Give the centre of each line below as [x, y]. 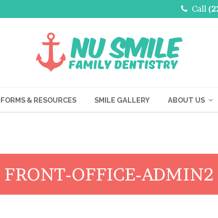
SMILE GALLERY [122, 100]
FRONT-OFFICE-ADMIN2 [109, 174]
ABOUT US [187, 100]
